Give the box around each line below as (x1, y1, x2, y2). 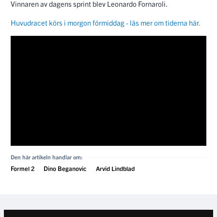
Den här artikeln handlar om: (11, 153, 82, 161)
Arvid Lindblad (96, 164, 135, 173)
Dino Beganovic (44, 164, 87, 173)
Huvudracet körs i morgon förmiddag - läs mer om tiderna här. (11, 18, 201, 28)
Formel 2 (11, 164, 34, 173)
